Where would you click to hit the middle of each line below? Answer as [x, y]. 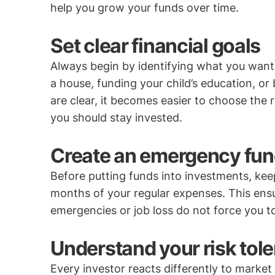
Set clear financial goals [156, 46]
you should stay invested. [117, 118]
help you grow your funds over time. [145, 8]
